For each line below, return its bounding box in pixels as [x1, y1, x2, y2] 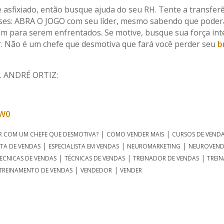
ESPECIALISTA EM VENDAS [48, 141, 119, 150]
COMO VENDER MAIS [106, 129, 164, 138]
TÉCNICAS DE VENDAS [64, 153, 125, 162]
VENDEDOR [80, 165, 112, 174]
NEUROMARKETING [127, 141, 181, 150]
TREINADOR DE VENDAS [132, 153, 199, 162]
